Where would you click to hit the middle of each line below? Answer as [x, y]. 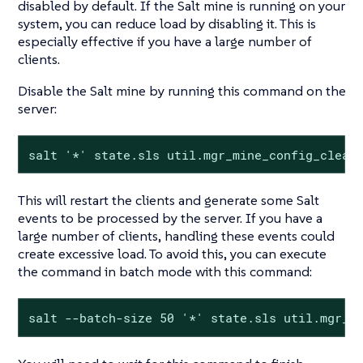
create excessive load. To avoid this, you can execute [172, 254]
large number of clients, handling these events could [176, 236]
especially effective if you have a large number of [165, 41]
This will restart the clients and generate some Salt [169, 201]
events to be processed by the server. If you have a [170, 218]
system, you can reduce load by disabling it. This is [167, 23]
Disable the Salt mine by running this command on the [182, 90]
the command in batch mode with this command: [165, 272]
